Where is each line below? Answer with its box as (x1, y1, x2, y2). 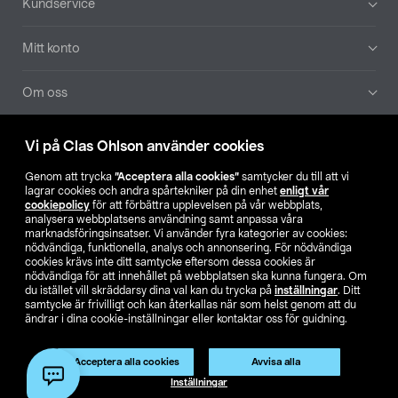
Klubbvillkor (219, 378, 276, 389)
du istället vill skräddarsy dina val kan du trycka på (25, 285, 275, 296)
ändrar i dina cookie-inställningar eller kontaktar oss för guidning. (25, 314, 347, 324)
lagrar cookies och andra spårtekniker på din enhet (25, 186, 280, 196)
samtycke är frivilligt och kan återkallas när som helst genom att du (25, 299, 356, 310)
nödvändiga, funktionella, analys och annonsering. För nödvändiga (25, 243, 352, 253)
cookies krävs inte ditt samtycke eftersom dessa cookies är (25, 257, 315, 267)
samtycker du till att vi (239, 171, 349, 182)
